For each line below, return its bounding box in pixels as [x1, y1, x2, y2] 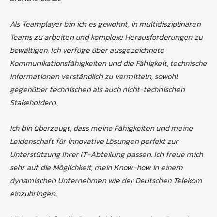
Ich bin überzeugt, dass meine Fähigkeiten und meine [10, 122, 193, 134]
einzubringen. [10, 187, 57, 200]
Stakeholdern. [10, 96, 57, 108]
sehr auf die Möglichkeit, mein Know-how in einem [10, 161, 183, 173]
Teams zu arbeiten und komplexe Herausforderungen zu [10, 31, 202, 43]
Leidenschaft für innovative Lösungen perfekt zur [10, 135, 178, 147]
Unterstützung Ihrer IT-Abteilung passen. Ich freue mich [10, 148, 203, 160]
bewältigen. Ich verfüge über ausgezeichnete [10, 44, 164, 56]
